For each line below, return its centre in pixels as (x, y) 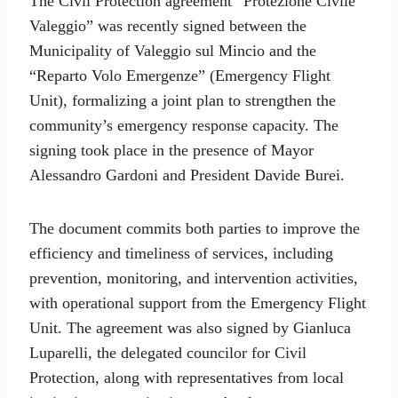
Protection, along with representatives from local (187, 378)
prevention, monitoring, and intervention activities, (194, 279)
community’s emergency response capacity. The (184, 126)
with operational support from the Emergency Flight (198, 303)
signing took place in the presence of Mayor (171, 151)
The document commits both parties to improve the (195, 229)
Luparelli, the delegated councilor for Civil (168, 353)
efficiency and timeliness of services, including (181, 254)
